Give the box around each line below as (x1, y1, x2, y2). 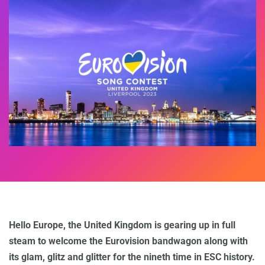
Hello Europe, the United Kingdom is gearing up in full (9, 219, 235, 231)
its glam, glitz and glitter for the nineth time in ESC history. (9, 251, 255, 263)
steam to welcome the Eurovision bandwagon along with (9, 235, 248, 247)
